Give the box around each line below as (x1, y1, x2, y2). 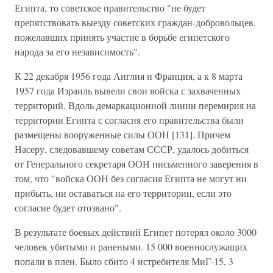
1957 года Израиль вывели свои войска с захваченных (15, 84, 241, 97)
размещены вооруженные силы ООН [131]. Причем (15, 128, 230, 141)
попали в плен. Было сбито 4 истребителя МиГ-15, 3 (15, 255, 233, 268)
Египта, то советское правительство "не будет (15, 1, 205, 14)
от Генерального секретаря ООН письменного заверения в (15, 157, 258, 170)
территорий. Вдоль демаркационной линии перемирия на (15, 99, 256, 112)
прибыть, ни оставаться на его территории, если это (15, 186, 232, 199)
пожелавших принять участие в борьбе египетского (15, 30, 230, 43)
